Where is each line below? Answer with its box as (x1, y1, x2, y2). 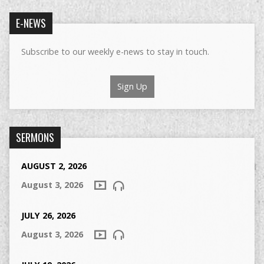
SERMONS (15, 130, 54, 146)
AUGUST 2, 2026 (21, 160, 87, 172)
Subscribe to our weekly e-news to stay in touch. (21, 46, 209, 58)
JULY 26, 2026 (21, 210, 75, 222)
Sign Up (117, 81, 147, 93)
